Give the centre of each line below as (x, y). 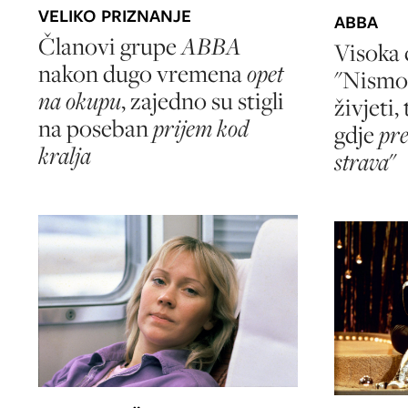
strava (362, 162)
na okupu (80, 100)
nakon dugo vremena (140, 73)
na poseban (96, 127)
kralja (65, 155)
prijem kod (201, 127)
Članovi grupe (107, 46)
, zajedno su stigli (203, 100)
